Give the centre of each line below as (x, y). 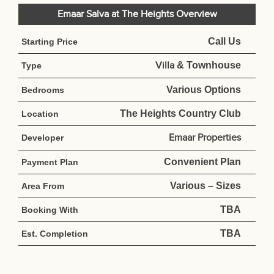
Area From (43, 186)
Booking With (50, 210)
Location (40, 114)
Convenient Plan (202, 162)
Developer (43, 138)
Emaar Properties (205, 138)
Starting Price (50, 42)
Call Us (224, 42)
